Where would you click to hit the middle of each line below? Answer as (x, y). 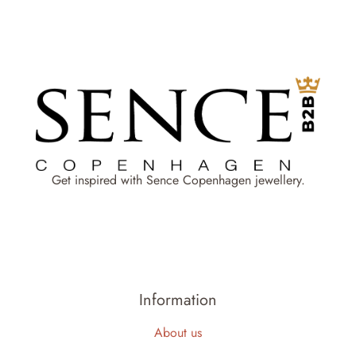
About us (178, 332)
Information (178, 300)
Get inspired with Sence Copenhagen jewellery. (178, 180)
